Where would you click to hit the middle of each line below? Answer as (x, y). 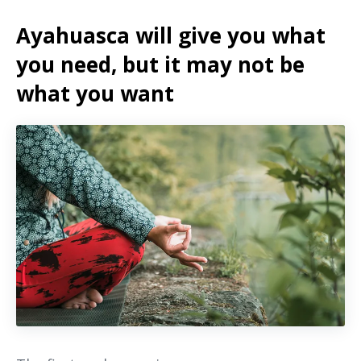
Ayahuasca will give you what (171, 35)
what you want (95, 93)
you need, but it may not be (160, 64)
